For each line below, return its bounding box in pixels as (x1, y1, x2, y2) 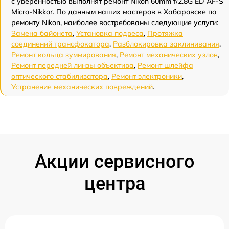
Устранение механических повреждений (11, 82, 153, 91)
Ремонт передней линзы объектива (11, 61, 134, 70)
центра (84, 173, 145, 194)
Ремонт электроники (111, 72, 182, 81)
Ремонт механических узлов (120, 50, 218, 59)
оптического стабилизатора (11, 72, 108, 81)
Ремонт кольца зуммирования (11, 50, 116, 59)
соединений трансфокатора (11, 39, 109, 49)
